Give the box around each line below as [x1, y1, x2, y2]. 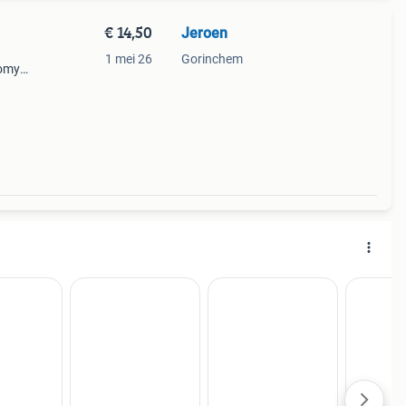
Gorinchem [180, 52, 243, 66]
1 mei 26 [104, 52, 152, 66]
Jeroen [180, 24, 227, 42]
